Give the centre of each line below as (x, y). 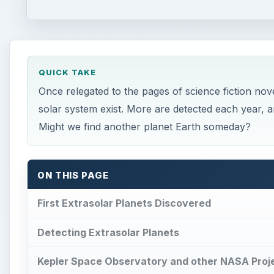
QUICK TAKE (67, 73)
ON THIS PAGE (73, 176)
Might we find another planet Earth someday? (144, 126)
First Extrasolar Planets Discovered (124, 203)
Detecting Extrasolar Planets (108, 232)
